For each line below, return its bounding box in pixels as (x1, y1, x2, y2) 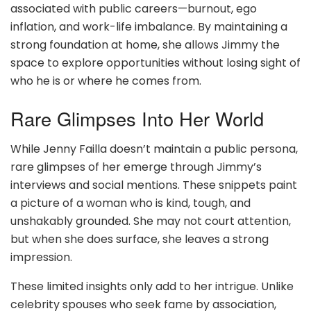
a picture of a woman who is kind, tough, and (10, 195, 251, 212)
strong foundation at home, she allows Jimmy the (10, 37, 280, 53)
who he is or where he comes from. (10, 73, 201, 90)
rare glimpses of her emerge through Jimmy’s (10, 159, 262, 176)
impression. (10, 249, 72, 266)
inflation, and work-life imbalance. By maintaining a (10, 19, 287, 35)
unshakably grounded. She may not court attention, (10, 213, 291, 230)
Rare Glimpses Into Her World (10, 104, 264, 132)
